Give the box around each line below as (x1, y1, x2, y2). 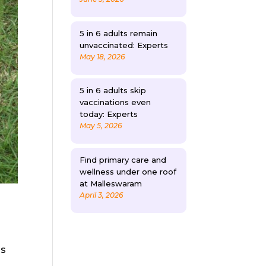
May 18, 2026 (80, 52, 125, 61)
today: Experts (80, 109, 138, 119)
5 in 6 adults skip (80, 85, 147, 96)
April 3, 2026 (80, 190, 123, 199)
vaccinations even (80, 97, 151, 107)
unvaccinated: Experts (80, 40, 169, 50)
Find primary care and (80, 154, 167, 164)
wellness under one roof (80, 166, 177, 176)
